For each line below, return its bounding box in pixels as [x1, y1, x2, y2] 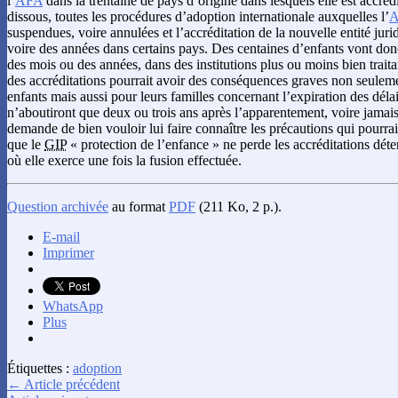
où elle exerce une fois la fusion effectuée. [7, 152, 242, 168]
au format [108, 198, 169, 214]
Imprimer [43, 244, 94, 260]
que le [7, 136, 44, 152]
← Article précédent [7, 376, 120, 392]
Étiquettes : [7, 360, 73, 376]
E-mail [43, 228, 80, 244]
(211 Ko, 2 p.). [195, 198, 282, 214]
